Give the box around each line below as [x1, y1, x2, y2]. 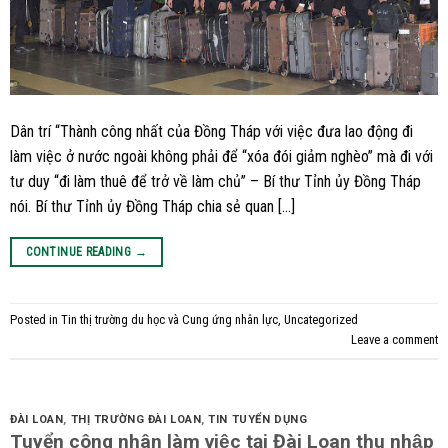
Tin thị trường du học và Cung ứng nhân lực [61, 311, 278, 327]
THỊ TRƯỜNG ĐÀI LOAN [70, 412, 202, 426]
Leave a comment [351, 331, 438, 347]
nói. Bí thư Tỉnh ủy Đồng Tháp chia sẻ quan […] [10, 196, 295, 216]
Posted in [10, 311, 61, 327]
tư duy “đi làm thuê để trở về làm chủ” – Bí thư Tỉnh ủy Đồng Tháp [10, 171, 421, 191]
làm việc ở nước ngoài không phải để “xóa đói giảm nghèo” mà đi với [10, 146, 433, 166]
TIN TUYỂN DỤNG [208, 412, 308, 426]
